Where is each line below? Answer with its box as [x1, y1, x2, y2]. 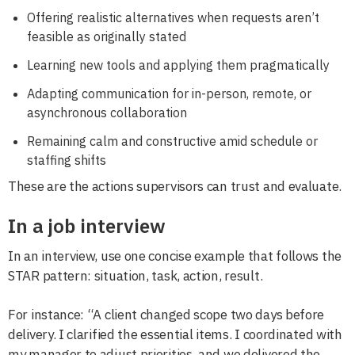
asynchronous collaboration [27, 104, 187, 120]
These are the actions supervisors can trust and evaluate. [8, 177, 342, 195]
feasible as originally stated [27, 28, 186, 44]
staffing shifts [27, 151, 106, 168]
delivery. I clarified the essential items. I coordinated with [8, 325, 342, 343]
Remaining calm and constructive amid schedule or [27, 132, 318, 149]
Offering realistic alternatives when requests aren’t [27, 9, 319, 25]
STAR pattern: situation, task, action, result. [8, 266, 263, 284]
